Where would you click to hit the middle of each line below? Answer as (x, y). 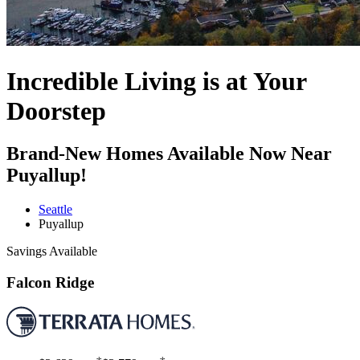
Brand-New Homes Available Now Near (169, 153)
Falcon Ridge (50, 282)
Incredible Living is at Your (156, 81)
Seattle (55, 209)
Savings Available (52, 251)
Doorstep (56, 110)
